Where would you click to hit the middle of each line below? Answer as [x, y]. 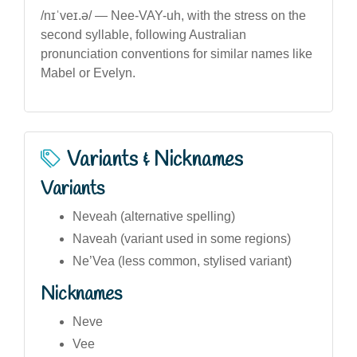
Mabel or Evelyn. [88, 73]
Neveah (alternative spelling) [154, 216]
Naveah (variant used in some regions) [182, 238]
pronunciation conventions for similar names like [177, 53]
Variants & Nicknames [155, 160]
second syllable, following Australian [143, 34]
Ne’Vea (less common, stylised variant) [182, 261]
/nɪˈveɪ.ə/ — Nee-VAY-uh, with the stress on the [173, 15]
